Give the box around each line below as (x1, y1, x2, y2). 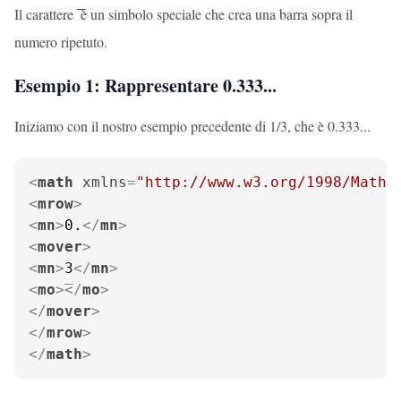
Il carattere (14, 4, 77, 23)
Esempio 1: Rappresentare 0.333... (14, 73, 277, 98)
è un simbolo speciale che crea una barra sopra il (77, 4, 353, 23)
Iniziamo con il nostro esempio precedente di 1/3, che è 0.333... (14, 116, 371, 135)
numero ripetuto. (14, 32, 107, 51)
